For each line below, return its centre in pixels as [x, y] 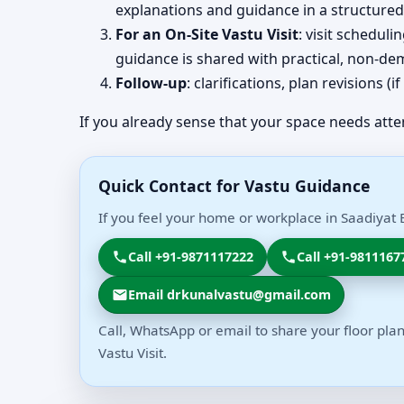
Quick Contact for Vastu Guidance [234, 186]
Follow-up [151, 83]
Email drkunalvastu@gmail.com [230, 295]
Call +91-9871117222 [191, 257]
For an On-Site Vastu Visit [207, 35]
